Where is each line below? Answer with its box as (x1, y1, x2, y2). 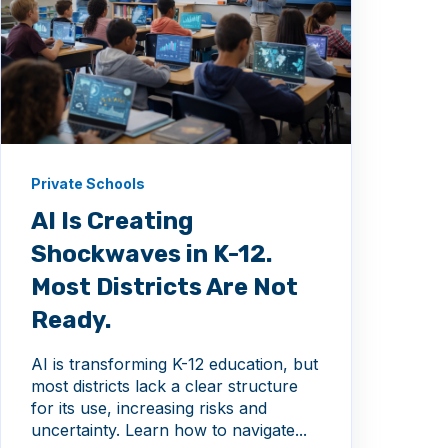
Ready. (31, 306, 111, 335)
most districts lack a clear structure (31, 376, 298, 397)
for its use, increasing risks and (31, 398, 267, 419)
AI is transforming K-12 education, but (31, 354, 318, 375)
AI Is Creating (31, 207, 193, 236)
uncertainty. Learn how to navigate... (31, 420, 307, 441)
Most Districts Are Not (31, 273, 298, 302)
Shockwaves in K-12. (31, 240, 272, 269)
